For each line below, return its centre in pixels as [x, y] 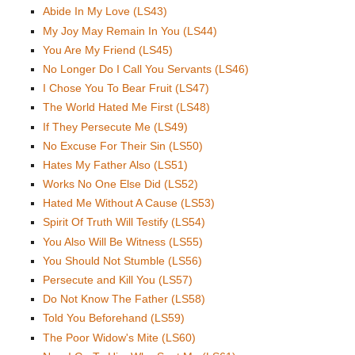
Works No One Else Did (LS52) [120, 184]
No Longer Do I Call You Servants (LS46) [146, 69]
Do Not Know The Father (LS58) [124, 299]
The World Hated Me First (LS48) [126, 107]
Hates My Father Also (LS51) [115, 164]
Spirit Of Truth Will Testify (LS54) [124, 222]
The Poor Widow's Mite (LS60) [119, 337]
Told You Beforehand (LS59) [114, 318]
